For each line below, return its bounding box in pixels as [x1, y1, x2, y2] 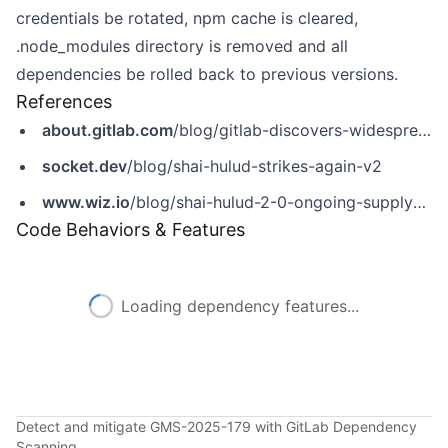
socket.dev [42, 156, 127, 176]
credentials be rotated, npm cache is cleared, [16, 8, 358, 28]
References [16, 91, 112, 112]
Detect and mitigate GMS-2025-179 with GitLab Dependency [16, 418, 417, 435]
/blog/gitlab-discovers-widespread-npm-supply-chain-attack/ [173, 120, 418, 140]
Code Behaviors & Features [16, 219, 245, 240]
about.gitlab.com [42, 120, 173, 140]
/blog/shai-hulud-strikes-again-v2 [127, 156, 382, 176]
